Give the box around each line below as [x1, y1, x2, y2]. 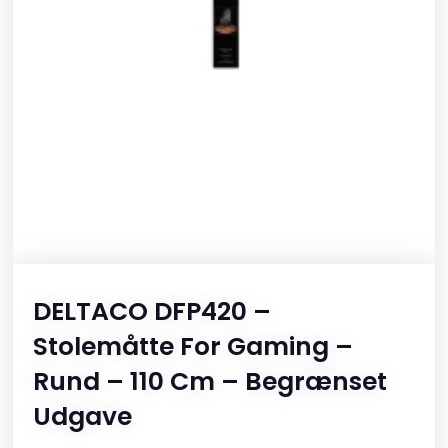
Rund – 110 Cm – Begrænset [33, 364, 388, 400]
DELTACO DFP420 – [33, 294, 272, 330]
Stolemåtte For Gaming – [33, 329, 354, 365]
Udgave [33, 399, 133, 435]
